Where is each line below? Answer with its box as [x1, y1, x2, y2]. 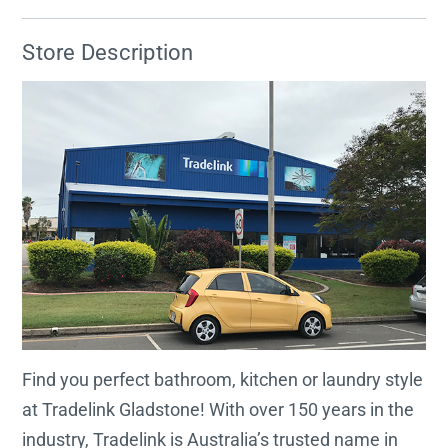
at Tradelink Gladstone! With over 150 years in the [22, 398, 415, 420]
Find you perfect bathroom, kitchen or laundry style [22, 368, 424, 390]
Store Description [22, 39, 194, 65]
